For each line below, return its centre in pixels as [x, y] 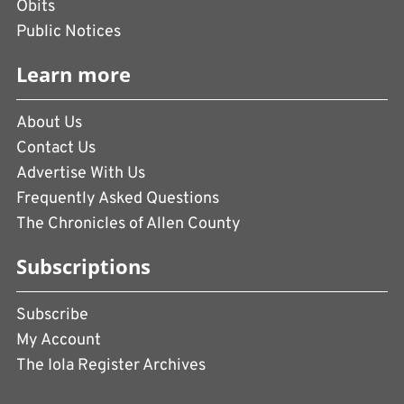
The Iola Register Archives [111, 366]
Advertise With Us [81, 174]
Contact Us [56, 149]
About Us [49, 124]
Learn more [73, 75]
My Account [59, 341]
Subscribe [52, 316]
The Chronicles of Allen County [129, 225]
